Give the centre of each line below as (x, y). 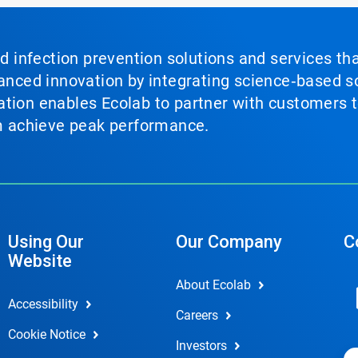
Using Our (46, 242)
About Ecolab (213, 285)
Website (40, 261)
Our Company (229, 242)
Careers (197, 315)
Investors (201, 346)
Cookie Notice (46, 334)
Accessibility (43, 304)
